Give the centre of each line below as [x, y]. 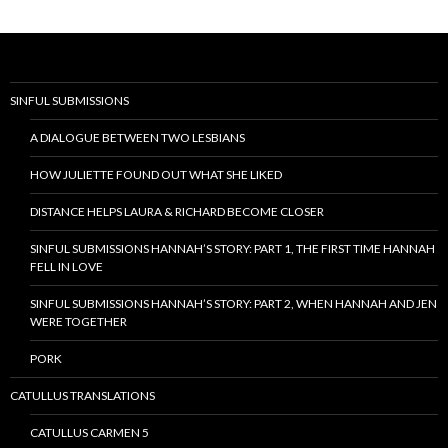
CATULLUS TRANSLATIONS [82, 396]
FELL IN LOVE [66, 267]
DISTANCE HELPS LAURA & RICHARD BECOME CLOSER [177, 212]
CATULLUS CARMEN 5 [89, 433]
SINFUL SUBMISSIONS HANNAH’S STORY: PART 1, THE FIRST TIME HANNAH [232, 249]
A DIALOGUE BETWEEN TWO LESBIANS [137, 138]
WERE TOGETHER [78, 322]
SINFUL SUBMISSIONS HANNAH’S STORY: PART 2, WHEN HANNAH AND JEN [233, 304]
